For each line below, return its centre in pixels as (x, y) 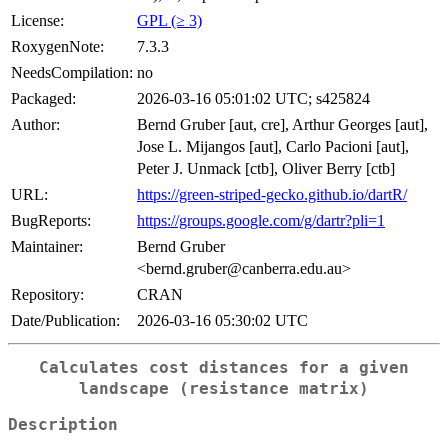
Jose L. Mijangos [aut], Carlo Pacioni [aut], (273, 146)
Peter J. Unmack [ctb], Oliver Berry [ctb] (266, 168)
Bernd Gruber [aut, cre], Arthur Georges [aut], (282, 124)
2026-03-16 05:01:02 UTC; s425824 (253, 98)
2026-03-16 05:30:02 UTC (222, 320)
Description (63, 425)
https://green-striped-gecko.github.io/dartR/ (272, 194)
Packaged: (43, 98)
